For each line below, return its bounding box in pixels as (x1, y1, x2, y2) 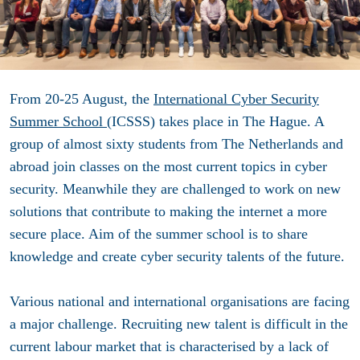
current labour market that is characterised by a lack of (10, 338, 329, 355)
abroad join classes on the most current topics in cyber (10, 158, 327, 175)
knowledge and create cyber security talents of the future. (10, 248, 349, 265)
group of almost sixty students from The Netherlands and (10, 136, 343, 153)
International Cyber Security (153, 91, 319, 108)
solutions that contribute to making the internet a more (10, 203, 327, 220)
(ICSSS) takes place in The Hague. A (107, 113, 324, 130)
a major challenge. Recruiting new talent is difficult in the (10, 316, 348, 333)
